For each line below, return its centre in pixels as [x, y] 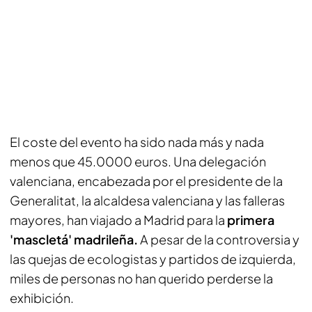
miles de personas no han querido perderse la [141, 278]
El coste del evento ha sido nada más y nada [137, 142]
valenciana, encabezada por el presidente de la [146, 181]
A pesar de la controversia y [219, 239]
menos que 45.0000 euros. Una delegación [138, 161]
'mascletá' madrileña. [74, 239]
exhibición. [42, 298]
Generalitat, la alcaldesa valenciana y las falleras [147, 200]
